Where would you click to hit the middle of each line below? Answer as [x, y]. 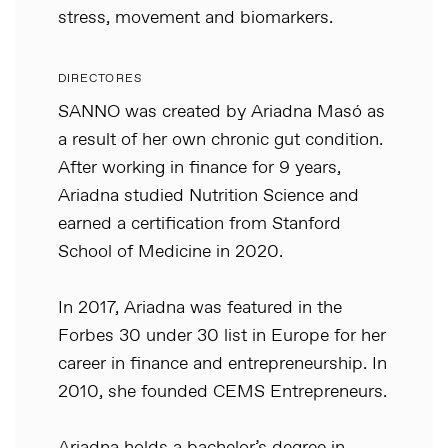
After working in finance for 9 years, [199, 168]
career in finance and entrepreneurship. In [222, 364]
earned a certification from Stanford [199, 224]
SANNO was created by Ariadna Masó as [221, 112]
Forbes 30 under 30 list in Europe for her [222, 336]
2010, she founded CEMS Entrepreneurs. [222, 392]
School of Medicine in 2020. [170, 252]
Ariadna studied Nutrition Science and [208, 196]
